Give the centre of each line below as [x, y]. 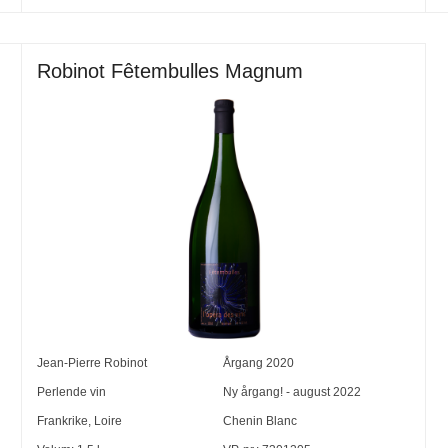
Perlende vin [72, 392]
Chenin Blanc [260, 421]
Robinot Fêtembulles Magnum [170, 70]
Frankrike [63, 421]
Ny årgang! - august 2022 [292, 392]
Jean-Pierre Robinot [92, 363]
